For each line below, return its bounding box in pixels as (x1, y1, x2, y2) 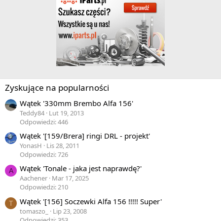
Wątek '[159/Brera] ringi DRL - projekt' (20, 130, 150, 141)
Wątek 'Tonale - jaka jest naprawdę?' (20, 163, 142, 174)
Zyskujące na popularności (5, 82, 109, 94)
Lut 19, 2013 (49, 108, 84, 117)
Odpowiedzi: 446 (20, 117, 68, 126)
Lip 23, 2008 (53, 206, 87, 216)
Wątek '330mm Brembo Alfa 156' (20, 98, 133, 108)
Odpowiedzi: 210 (20, 183, 68, 192)
